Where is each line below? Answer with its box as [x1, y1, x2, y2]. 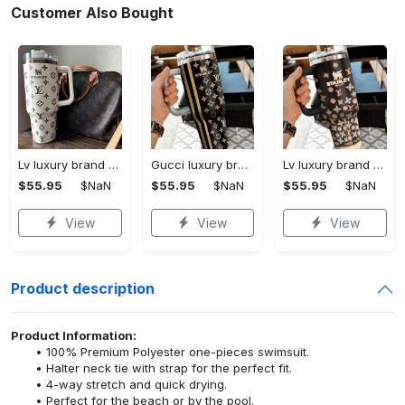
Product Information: [11, 327, 137, 343]
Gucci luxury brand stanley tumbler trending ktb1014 [237, 156, 248, 172]
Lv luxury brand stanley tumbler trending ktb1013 [373, 156, 384, 172]
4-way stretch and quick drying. [45, 376, 234, 391]
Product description [11, 279, 155, 298]
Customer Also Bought [11, 4, 174, 22]
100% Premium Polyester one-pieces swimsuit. [45, 344, 327, 359]
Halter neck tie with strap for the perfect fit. [45, 360, 306, 375]
